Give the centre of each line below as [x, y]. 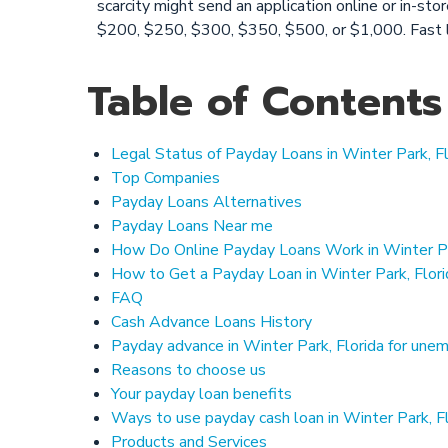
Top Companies [165, 178]
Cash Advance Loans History [211, 322]
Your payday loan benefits [201, 394]
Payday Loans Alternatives [206, 202]
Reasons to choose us [188, 370]
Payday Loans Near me [192, 226]
